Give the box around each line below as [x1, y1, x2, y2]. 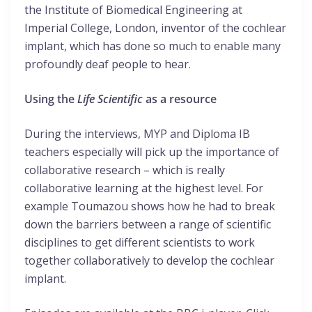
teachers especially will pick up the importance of [24, 144, 279, 160]
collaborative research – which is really [24, 162, 225, 178]
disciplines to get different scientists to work [24, 235, 255, 251]
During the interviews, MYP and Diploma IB [24, 126, 250, 142]
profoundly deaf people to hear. [24, 56, 191, 72]
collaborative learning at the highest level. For [24, 180, 263, 196]
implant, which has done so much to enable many [24, 38, 281, 54]
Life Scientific [77, 91, 143, 107]
